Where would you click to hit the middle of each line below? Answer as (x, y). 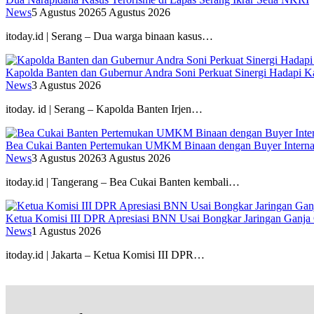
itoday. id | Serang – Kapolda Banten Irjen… (104, 109)
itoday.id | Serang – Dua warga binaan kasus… (109, 36)
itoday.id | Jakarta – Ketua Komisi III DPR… (105, 254)
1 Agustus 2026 (66, 231)
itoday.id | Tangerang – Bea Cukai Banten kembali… (123, 182)
